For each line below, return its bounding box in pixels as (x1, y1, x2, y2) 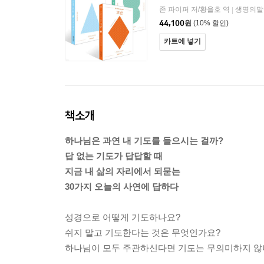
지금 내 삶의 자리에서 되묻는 (65, 166, 180, 176)
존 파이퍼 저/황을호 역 (159, 5, 230, 14)
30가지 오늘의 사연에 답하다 (65, 181, 179, 192)
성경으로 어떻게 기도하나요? (65, 212, 180, 222)
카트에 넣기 (164, 37, 201, 45)
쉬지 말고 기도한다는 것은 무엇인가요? (65, 227, 220, 237)
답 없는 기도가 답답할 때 (65, 151, 163, 161)
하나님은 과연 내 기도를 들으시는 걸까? (65, 136, 223, 146)
